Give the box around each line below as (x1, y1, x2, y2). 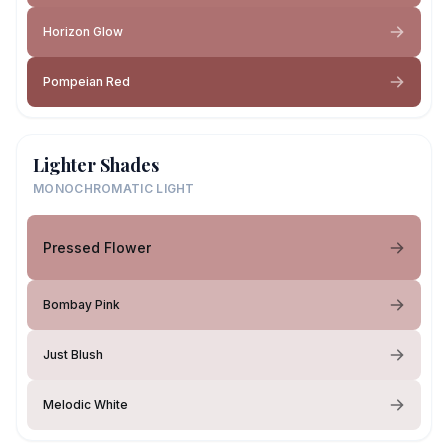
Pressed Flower (43, 238, 151, 256)
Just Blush (43, 347, 103, 362)
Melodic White (43, 397, 128, 412)
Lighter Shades (33, 153, 159, 177)
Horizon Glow (43, 24, 123, 39)
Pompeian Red (43, 74, 130, 89)
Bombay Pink (43, 297, 120, 312)
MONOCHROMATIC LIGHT (33, 181, 195, 196)
